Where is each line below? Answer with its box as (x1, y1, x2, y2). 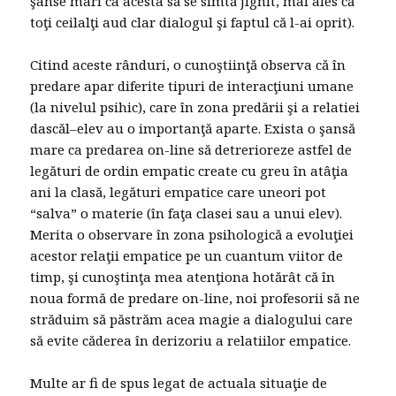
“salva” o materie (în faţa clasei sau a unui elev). (30, 204, 343, 223)
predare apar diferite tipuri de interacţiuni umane (30, 77, 354, 95)
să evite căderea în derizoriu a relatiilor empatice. (30, 331, 352, 350)
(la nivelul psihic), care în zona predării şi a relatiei (30, 98, 361, 117)
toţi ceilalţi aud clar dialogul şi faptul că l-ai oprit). (30, 13, 355, 32)
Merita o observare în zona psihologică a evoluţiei (30, 225, 354, 244)
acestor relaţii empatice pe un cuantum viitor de (30, 247, 344, 265)
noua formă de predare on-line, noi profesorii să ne (30, 289, 361, 308)
